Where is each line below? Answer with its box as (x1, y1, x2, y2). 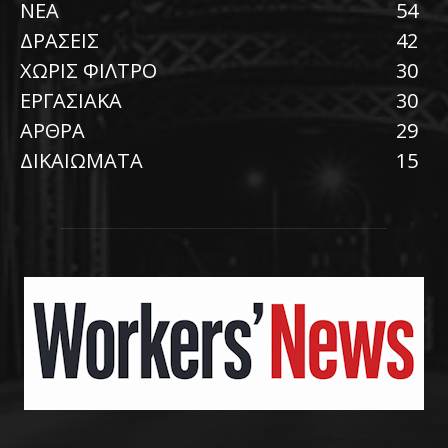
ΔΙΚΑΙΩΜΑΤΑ (20, 146, 143, 174)
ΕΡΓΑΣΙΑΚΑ (20, 86, 122, 114)
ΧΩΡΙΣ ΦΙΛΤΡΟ (20, 56, 157, 84)
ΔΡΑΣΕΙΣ (20, 26, 99, 54)
